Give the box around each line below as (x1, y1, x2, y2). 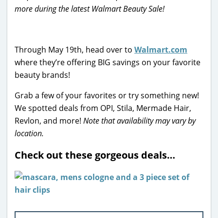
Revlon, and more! (15, 115, 83, 126)
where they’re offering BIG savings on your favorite (15, 56, 200, 68)
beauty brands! (15, 69, 70, 80)
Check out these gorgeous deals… (15, 148, 175, 162)
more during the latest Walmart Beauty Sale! (15, 3, 164, 14)
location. (15, 127, 44, 139)
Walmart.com (134, 44, 187, 55)
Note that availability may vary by (83, 115, 196, 126)
